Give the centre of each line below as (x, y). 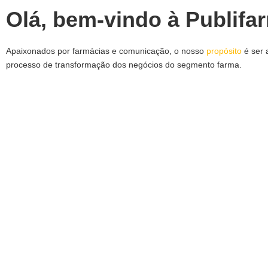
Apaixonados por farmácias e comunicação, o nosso (106, 51)
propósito (224, 51)
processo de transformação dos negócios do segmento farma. (124, 65)
